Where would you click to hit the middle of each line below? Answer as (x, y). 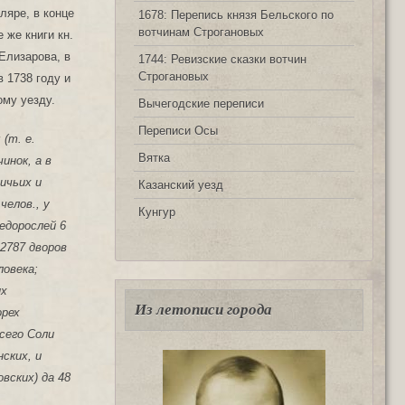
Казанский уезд (181, 184)
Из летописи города (203, 309)
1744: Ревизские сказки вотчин (222, 59)
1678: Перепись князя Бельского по (236, 14)
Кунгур (157, 212)
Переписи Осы (178, 130)
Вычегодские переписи (201, 103)
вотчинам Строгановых (201, 32)
